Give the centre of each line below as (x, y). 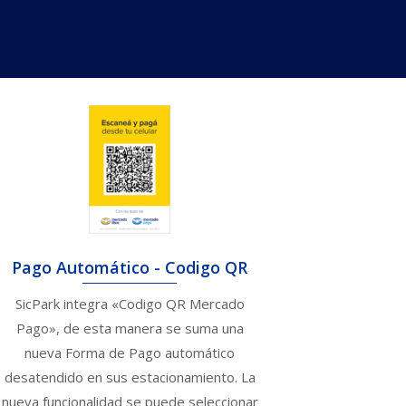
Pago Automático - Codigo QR (130, 267)
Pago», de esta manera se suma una (130, 329)
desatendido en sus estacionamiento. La (130, 377)
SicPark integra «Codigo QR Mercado (130, 304)
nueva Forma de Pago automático (130, 353)
